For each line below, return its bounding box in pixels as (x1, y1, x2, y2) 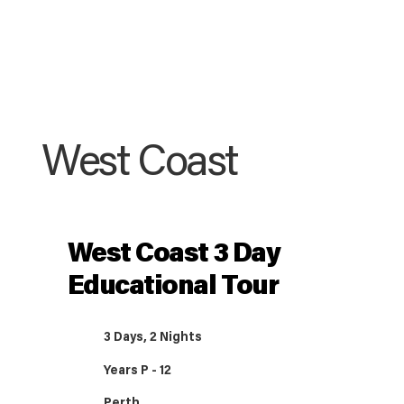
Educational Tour (67, 274, 279, 302)
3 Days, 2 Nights (104, 332, 203, 345)
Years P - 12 (104, 365, 172, 379)
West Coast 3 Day (67, 242, 280, 270)
